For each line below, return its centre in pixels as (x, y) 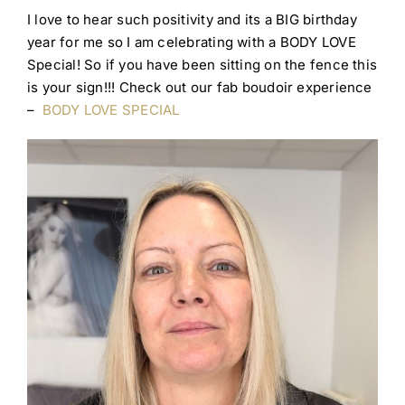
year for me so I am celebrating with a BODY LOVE (191, 42)
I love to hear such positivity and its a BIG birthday (192, 20)
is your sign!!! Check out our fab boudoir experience (199, 88)
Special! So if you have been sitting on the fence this (202, 65)
